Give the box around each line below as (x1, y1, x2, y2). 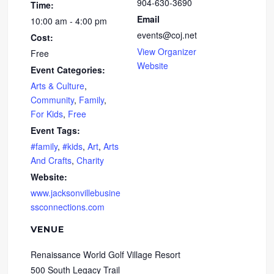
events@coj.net (137, 28, 197, 41)
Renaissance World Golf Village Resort (31, 248, 181, 261)
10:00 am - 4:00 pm (31, 14, 108, 27)
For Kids (31, 107, 64, 120)
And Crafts (31, 154, 72, 166)
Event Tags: (31, 124, 81, 136)
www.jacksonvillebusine (31, 186, 121, 199)
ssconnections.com (31, 200, 105, 213)
